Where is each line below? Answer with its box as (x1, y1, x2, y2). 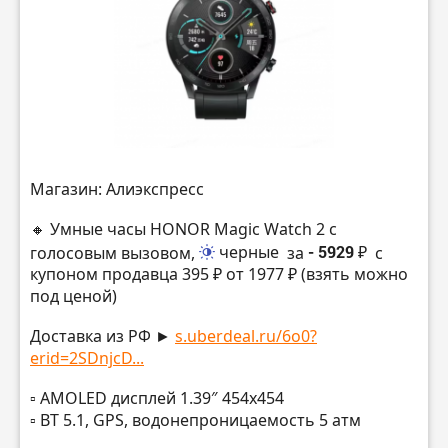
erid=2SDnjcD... (30, 347, 144, 370)
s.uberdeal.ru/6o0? (175, 325, 317, 348)
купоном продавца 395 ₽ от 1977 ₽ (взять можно (30, 263, 408, 286)
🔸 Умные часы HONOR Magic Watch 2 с (30, 217, 337, 240)
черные (219, 241, 279, 264)
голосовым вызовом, (30, 241, 199, 264)
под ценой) (30, 285, 117, 308)
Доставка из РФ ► (30, 325, 175, 348)
